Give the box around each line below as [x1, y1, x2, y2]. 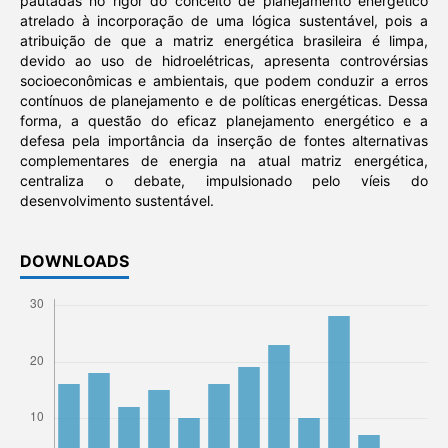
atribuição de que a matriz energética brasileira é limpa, [19, 32, 429, 50]
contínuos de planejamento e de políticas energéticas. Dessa [19, 92, 429, 110]
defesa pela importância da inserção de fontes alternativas [19, 132, 429, 150]
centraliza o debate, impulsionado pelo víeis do [19, 172, 429, 190]
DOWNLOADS [19, 251, 129, 272]
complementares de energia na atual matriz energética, [19, 152, 429, 170]
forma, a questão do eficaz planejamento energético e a [19, 112, 429, 130]
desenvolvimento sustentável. [19, 192, 214, 210]
